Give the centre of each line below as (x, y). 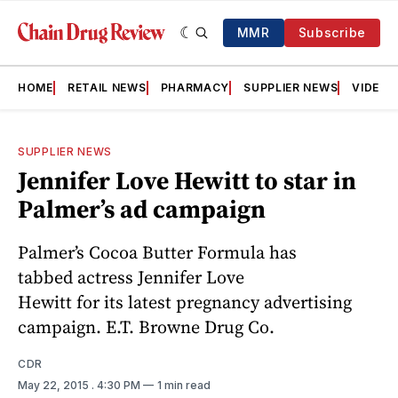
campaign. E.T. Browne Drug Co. (146, 326)
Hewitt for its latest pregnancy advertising (185, 302)
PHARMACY (195, 88)
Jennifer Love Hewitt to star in (187, 180)
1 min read (184, 385)
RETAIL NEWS (107, 88)
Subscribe (332, 32)
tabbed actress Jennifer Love (131, 277)
